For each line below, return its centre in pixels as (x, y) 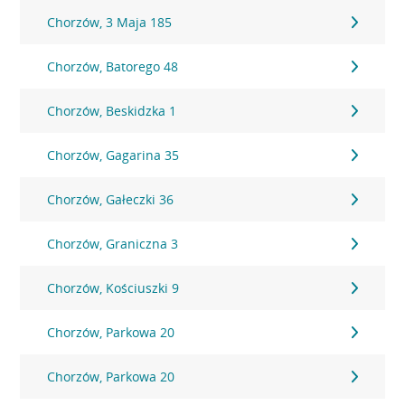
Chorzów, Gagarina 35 (113, 155)
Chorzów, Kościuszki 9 (113, 288)
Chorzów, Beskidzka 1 (112, 111)
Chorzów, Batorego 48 (113, 66)
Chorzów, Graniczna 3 (113, 244)
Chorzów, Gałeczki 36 (111, 199)
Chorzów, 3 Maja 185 (110, 22)
